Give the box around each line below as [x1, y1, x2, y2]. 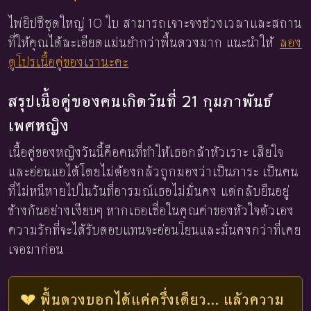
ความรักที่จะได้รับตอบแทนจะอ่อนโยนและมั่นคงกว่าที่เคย [8, 221, 301, 239]
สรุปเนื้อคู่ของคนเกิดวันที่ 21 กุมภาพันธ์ [8, 90, 272, 112]
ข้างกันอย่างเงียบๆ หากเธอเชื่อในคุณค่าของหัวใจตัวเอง [8, 202, 294, 219]
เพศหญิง [8, 115, 69, 136]
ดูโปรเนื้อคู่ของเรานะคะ [8, 53, 128, 71]
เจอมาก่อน [8, 241, 64, 258]
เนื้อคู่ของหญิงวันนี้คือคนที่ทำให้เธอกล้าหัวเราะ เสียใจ [8, 144, 284, 161]
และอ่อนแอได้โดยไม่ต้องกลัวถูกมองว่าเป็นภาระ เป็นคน [8, 163, 299, 180]
